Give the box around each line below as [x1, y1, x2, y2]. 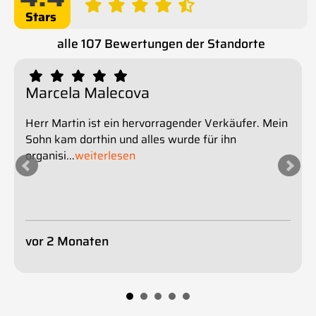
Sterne [23, 6, 62, 27]
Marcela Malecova [25, 80, 150, 104]
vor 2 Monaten [25, 231, 109, 251]
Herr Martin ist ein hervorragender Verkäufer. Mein [25, 114, 288, 132]
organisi [25, 146, 66, 164]
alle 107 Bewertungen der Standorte [56, 33, 265, 54]
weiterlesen [75, 146, 135, 164]
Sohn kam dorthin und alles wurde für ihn [25, 130, 236, 148]
